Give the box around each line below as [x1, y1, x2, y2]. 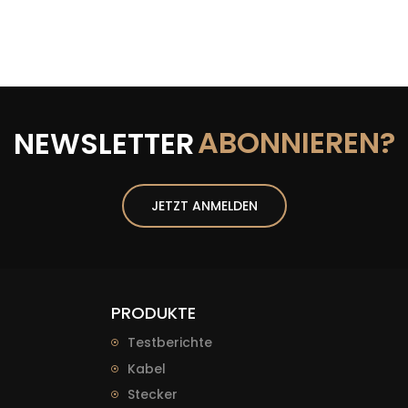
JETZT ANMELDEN [150, 197, 258, 216]
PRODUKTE [111, 301, 196, 325]
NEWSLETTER [13, 123, 194, 165]
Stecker [127, 385, 178, 404]
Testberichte [127, 333, 212, 352]
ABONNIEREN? [197, 122, 395, 164]
